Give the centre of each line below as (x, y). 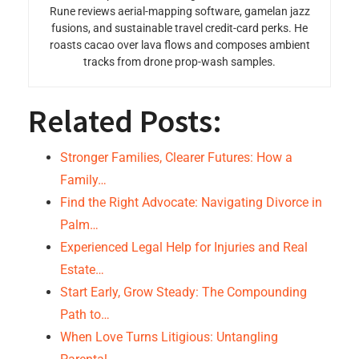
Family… (83, 180)
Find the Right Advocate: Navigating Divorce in (191, 202)
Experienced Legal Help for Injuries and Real (184, 247)
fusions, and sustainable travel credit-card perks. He (179, 28)
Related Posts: (125, 121)
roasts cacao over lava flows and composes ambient (179, 45)
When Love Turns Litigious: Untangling (169, 337)
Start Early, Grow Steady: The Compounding (184, 292)
